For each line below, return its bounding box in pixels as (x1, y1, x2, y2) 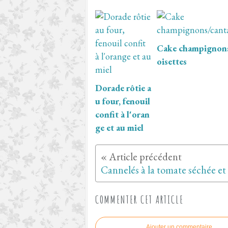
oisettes (156, 55, 187, 67)
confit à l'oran (95, 108, 150, 120)
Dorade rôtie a (95, 81, 151, 94)
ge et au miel (95, 121, 144, 133)
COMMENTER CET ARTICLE (95, 192, 184, 206)
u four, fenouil (95, 95, 150, 107)
